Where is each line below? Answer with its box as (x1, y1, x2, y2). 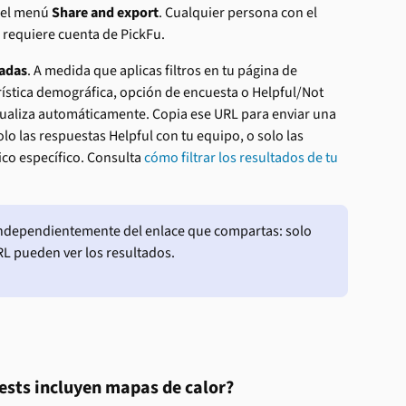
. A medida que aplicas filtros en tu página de (27, 60, 300, 81)
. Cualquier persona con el (159, 2, 320, 23)
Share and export (52, 2, 159, 23)
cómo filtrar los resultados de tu (144, 147, 341, 168)
